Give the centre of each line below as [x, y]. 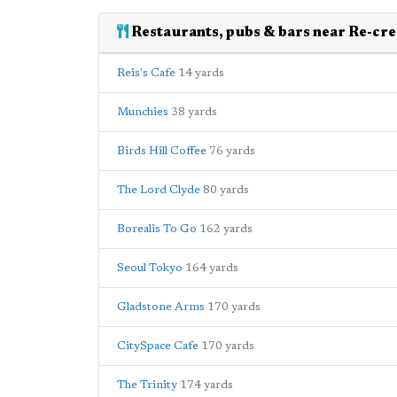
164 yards [212, 268]
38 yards [194, 112]
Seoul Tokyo [150, 268]
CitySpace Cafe [158, 346]
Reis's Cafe [146, 73]
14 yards [201, 73]
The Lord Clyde [159, 190]
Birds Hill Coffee [162, 151]
